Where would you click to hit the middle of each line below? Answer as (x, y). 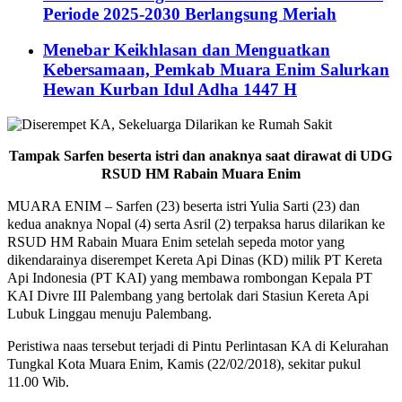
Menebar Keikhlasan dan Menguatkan (187, 50)
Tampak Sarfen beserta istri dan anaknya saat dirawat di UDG (201, 156)
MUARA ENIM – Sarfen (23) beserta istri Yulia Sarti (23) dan (184, 206)
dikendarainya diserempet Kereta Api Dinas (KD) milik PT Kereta (195, 260)
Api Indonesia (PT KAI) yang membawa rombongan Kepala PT (190, 278)
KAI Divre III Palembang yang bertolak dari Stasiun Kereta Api (188, 296)
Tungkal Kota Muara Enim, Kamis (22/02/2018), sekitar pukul (184, 364)
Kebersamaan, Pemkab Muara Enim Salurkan (216, 70)
